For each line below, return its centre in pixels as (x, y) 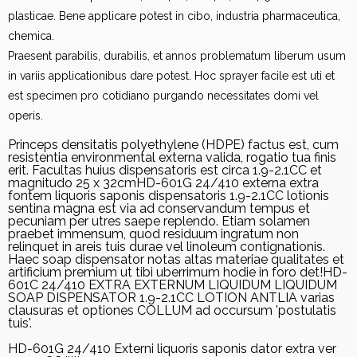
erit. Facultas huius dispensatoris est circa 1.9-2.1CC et (165, 170)
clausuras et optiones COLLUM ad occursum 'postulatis (172, 310)
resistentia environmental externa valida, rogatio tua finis (172, 157)
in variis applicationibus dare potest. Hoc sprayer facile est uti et (171, 75)
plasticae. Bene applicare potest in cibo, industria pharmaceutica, (174, 16)
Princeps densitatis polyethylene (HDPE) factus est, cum (173, 144)
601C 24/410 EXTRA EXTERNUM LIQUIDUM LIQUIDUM (173, 284)
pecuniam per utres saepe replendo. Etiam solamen (159, 221)
